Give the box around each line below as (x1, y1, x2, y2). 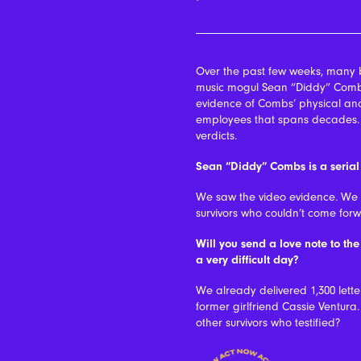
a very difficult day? (195, 252, 299, 267)
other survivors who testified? (195, 315, 340, 330)
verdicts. (195, 128, 237, 143)
